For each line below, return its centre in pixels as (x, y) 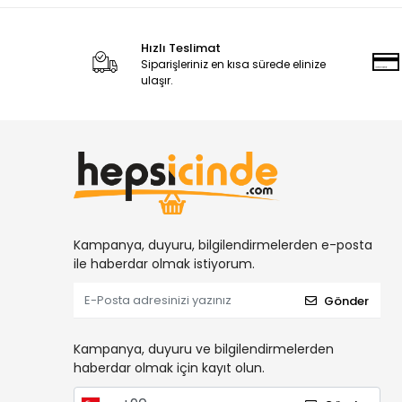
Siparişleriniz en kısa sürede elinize (233, 64)
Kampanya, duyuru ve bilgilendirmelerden (204, 350)
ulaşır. (157, 80)
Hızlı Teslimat (180, 48)
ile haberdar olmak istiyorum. (164, 264)
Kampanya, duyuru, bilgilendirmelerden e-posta (223, 245)
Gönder (346, 301)
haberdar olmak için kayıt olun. (169, 368)
